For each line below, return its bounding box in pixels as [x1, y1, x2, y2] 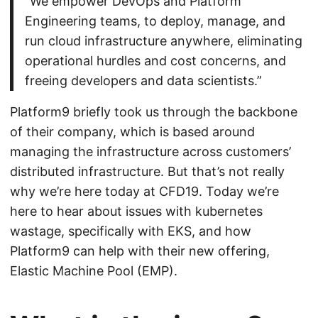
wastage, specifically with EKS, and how [10, 224, 251, 238]
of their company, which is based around [10, 124, 255, 139]
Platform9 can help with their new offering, [10, 243, 270, 258]
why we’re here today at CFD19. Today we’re [10, 184, 279, 199]
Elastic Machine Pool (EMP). [10, 263, 177, 278]
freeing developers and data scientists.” [24, 73, 262, 88]
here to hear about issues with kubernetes [10, 204, 263, 219]
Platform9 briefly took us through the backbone [10, 104, 297, 119]
